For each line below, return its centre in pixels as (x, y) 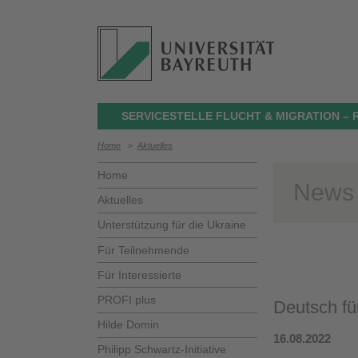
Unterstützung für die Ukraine (172, 225)
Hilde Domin (128, 325)
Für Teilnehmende (143, 250)
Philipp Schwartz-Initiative (162, 350)
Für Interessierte (139, 274)
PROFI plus (127, 299)
